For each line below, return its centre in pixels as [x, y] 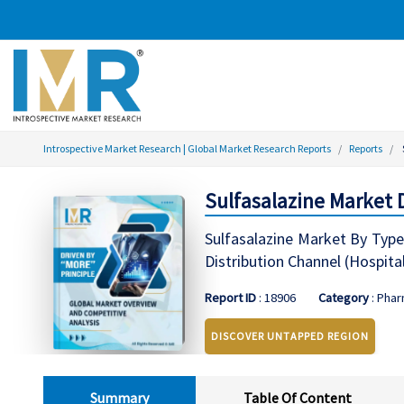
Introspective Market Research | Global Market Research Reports [187, 148]
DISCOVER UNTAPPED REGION [289, 336]
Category [343, 298]
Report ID [230, 298]
